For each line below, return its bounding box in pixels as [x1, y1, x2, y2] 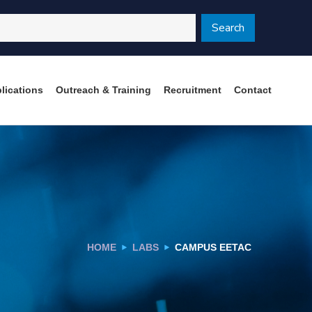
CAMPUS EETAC [175, 242, 251, 253]
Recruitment [164, 84, 221, 95]
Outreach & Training [56, 84, 151, 95]
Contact [234, 84, 272, 95]
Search [212, 20, 244, 36]
